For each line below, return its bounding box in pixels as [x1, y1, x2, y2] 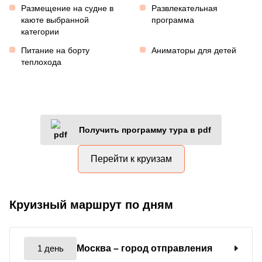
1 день [37, 243, 64, 253]
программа [151, 15, 194, 25]
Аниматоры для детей [151, 45, 236, 55]
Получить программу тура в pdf [79, 125, 211, 135]
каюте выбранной [21, 15, 89, 25]
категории [21, 26, 59, 36]
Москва [77, 243, 113, 253]
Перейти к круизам [90, 153, 172, 164]
